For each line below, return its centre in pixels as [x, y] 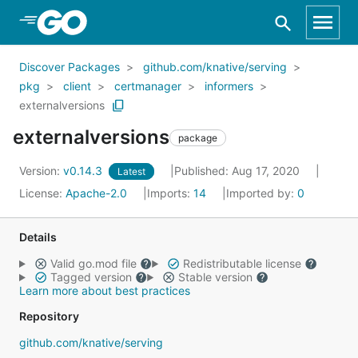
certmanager [148, 86]
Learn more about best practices [105, 290]
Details [38, 237]
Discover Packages [70, 67]
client [77, 86]
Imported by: [262, 193]
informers [229, 86]
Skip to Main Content [97, 22]
